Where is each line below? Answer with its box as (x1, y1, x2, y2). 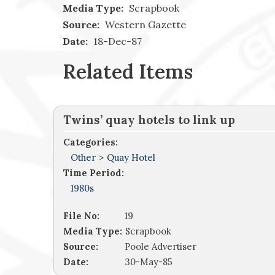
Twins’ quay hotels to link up (63, 112, 235, 128)
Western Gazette (103, 18, 186, 31)
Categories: (63, 136, 118, 149)
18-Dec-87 (91, 35, 142, 48)
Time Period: (63, 167, 124, 179)
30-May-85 (125, 256, 172, 268)
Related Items (63, 59, 193, 85)
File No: (63, 210, 99, 222)
